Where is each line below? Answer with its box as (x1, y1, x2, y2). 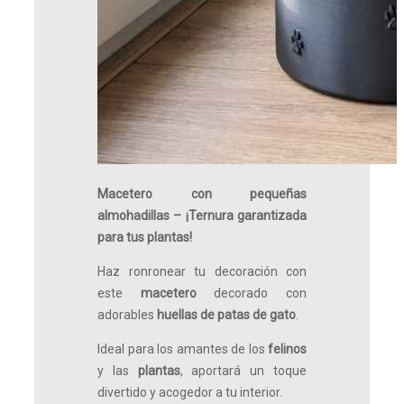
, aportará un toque (179, 363, 308, 378)
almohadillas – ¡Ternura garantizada (97, 207, 307, 223)
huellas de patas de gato (157, 307, 296, 322)
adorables (97, 307, 157, 322)
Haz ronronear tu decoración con (97, 263, 307, 279)
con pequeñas (152, 186, 307, 201)
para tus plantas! (97, 229, 192, 244)
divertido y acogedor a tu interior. (97, 384, 282, 399)
